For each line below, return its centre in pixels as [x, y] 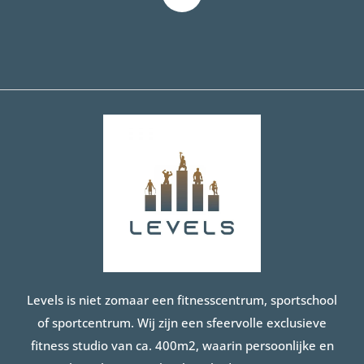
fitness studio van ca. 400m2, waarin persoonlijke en [182, 346]
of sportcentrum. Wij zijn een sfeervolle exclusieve [182, 323]
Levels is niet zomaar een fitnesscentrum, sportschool [182, 300]
